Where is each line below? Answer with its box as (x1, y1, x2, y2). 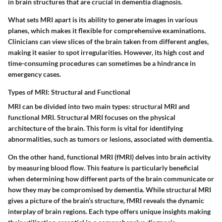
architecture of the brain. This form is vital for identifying (8, 124, 183, 133)
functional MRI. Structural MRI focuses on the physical (8, 113, 175, 122)
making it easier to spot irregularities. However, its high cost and (8, 48, 204, 57)
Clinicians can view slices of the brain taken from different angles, (8, 37, 209, 46)
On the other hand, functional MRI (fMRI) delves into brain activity (8, 153, 211, 162)
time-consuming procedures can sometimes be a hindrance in (8, 59, 196, 68)
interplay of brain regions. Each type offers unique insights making (8, 207, 211, 216)
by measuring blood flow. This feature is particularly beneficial (8, 164, 199, 172)
